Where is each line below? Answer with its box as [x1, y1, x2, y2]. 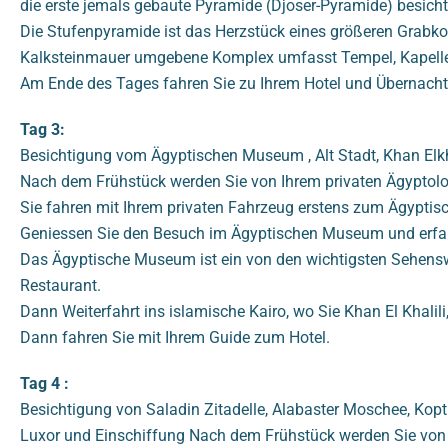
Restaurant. [20, 276, 101, 296]
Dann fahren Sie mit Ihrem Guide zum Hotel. [20, 328, 330, 348]
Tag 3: [20, 120, 65, 140]
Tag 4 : [20, 374, 69, 394]
